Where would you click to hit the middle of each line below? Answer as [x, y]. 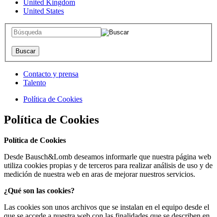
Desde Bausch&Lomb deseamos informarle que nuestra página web [108, 156]
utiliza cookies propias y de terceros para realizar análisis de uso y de [108, 165]
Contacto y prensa [51, 74]
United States [44, 11]
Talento [35, 82]
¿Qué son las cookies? [39, 190]
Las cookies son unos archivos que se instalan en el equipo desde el [107, 207]
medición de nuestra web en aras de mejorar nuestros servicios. [100, 174]
